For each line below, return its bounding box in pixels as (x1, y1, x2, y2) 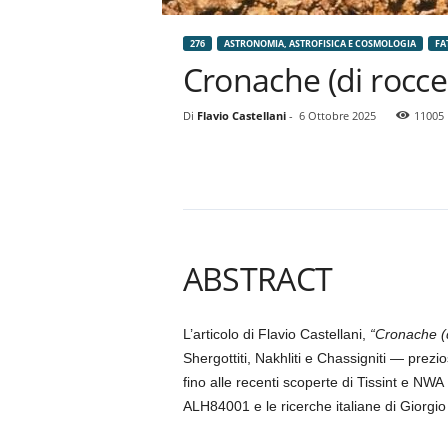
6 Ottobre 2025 (298, 108, 376, 123)
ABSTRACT (182, 257, 333, 300)
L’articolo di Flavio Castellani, (182, 326, 370, 342)
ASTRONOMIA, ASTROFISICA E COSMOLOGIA (223, 37, 416, 50)
